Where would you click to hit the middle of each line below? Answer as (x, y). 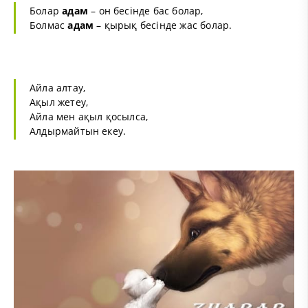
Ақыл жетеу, (59, 102)
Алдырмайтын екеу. (78, 131)
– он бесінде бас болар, (145, 11)
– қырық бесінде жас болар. (163, 25)
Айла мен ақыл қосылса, (89, 117)
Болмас (49, 25)
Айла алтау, (58, 88)
